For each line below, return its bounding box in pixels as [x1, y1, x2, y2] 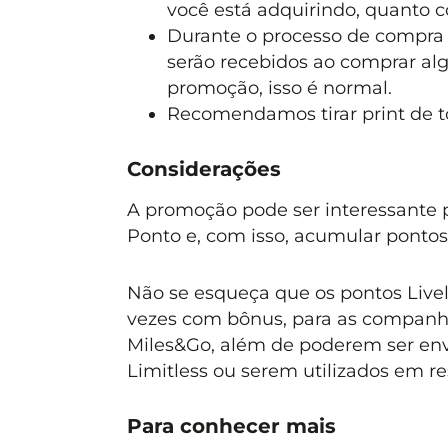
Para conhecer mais [126, 414, 336, 439]
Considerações [126, 157, 281, 182]
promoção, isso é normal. [166, 77, 392, 99]
